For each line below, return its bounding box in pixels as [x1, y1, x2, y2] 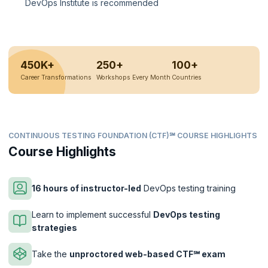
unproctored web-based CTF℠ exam [69, 248, 226, 259]
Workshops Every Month [96, 74, 170, 82]
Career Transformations [20, 74, 92, 82]
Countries [172, 74, 202, 82]
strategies [32, 222, 77, 233]
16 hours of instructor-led [32, 182, 141, 193]
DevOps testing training [141, 182, 236, 193]
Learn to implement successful [32, 209, 153, 220]
